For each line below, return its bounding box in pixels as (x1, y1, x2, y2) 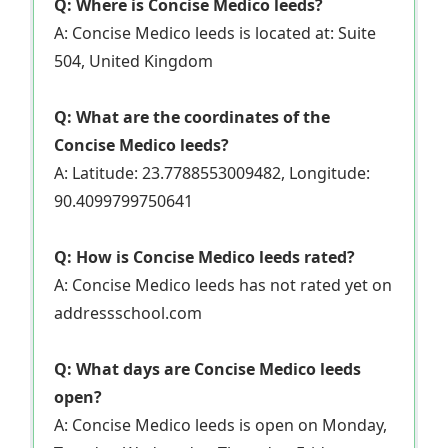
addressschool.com (54, 302, 202, 325)
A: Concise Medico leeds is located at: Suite (54, 22, 376, 45)
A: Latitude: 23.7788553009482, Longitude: (54, 162, 370, 185)
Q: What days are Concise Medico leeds (54, 358, 361, 381)
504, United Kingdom (54, 50, 213, 73)
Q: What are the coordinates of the (54, 106, 330, 129)
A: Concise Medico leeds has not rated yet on (54, 274, 392, 297)
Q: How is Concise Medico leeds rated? (54, 246, 355, 269)
